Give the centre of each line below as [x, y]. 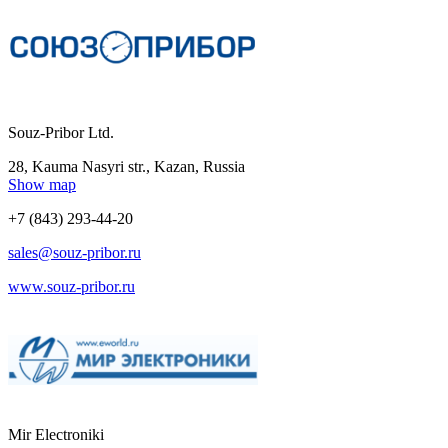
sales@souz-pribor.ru [74, 252]
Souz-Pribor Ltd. [61, 132]
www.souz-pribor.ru [71, 286]
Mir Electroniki [56, 434]
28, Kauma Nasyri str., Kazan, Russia [126, 166]
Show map [42, 184]
